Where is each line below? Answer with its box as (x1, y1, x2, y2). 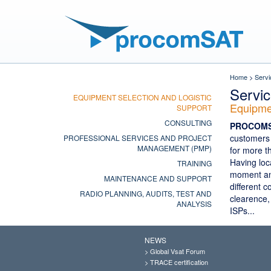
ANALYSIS (176, 198, 212, 209)
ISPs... (229, 204, 255, 217)
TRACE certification (150, 257, 208, 267)
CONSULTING (164, 117, 212, 128)
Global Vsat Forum (150, 246, 205, 256)
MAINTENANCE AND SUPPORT (103, 173, 212, 183)
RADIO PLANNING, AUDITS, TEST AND (79, 188, 212, 198)
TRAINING (177, 158, 212, 168)
